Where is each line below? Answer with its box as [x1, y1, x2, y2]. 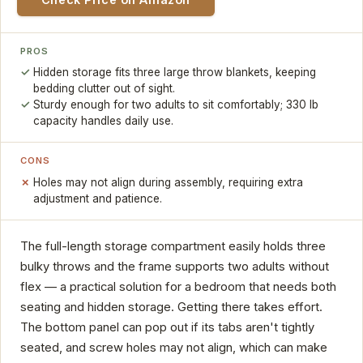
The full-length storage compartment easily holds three [20, 238, 326, 254]
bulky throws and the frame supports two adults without [20, 258, 329, 274]
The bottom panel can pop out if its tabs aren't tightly [20, 319, 314, 335]
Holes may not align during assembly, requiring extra [33, 175, 304, 189]
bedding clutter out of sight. [33, 82, 176, 96]
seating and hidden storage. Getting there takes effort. [20, 299, 322, 314]
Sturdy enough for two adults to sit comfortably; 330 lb [33, 98, 319, 112]
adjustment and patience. [33, 191, 163, 205]
